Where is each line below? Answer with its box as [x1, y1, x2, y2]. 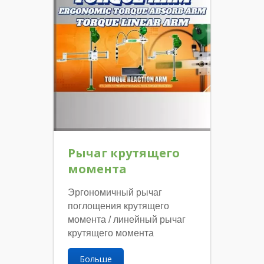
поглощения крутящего [68, 200, 170, 211]
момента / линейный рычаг [68, 214, 186, 225]
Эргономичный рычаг [68, 187, 163, 197]
